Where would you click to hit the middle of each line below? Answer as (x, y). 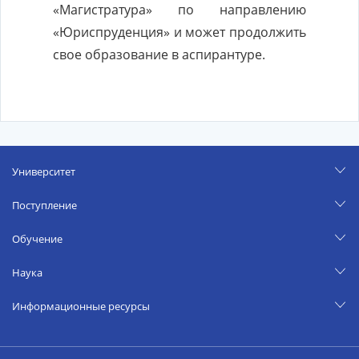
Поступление (44, 205)
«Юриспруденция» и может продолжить (179, 32)
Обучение (37, 239)
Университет (44, 171)
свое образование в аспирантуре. (159, 54)
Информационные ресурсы (81, 306)
